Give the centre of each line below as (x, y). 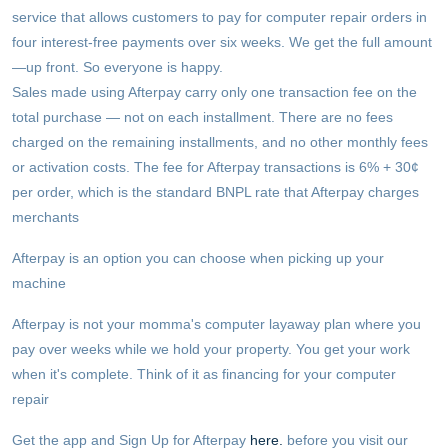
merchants (45, 217)
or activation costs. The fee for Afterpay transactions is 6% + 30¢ (215, 167)
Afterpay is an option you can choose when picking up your (198, 258)
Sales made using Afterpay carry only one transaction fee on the (214, 92)
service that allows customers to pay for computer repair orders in (219, 17)
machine (39, 283)
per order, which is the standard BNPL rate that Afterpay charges (215, 192)
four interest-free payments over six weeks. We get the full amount (222, 42)
